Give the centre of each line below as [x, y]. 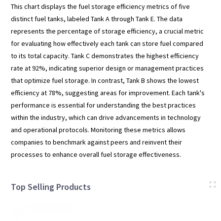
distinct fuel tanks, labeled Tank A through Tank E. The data [97, 18]
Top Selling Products [51, 186]
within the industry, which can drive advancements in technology [106, 117]
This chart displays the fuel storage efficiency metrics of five [101, 6]
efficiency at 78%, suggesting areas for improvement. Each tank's [108, 92]
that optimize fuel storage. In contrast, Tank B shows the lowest [105, 80]
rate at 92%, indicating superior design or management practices [108, 68]
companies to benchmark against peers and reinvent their [97, 142]
